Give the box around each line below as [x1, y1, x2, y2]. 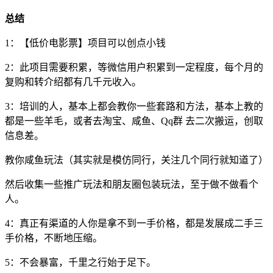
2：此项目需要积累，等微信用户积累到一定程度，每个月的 [5, 62, 263, 73]
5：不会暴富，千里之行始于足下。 [5, 257, 156, 268]
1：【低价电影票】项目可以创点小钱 [5, 37, 166, 48]
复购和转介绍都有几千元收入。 [5, 76, 141, 87]
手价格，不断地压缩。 [5, 232, 102, 243]
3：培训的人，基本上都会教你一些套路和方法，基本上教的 [5, 101, 263, 112]
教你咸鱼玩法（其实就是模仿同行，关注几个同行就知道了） [5, 154, 268, 165]
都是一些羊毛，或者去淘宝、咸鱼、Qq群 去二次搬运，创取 [5, 115, 263, 126]
